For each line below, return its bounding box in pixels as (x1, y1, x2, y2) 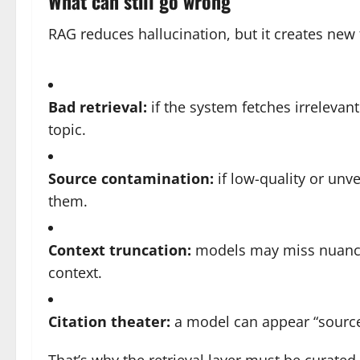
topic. (48, 120, 86, 139)
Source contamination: (48, 169, 214, 188)
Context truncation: (48, 240, 191, 260)
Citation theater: (48, 312, 170, 331)
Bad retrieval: (48, 97, 147, 117)
